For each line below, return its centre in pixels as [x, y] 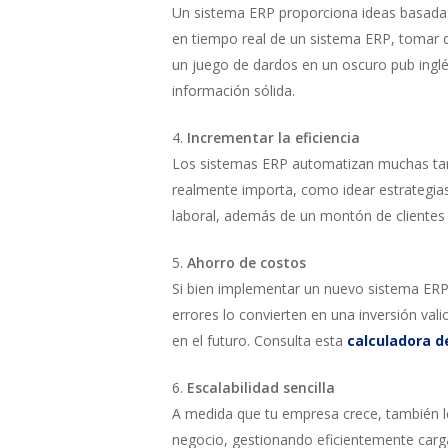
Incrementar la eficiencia [273, 137]
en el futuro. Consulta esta [259, 340]
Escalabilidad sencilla [259, 387]
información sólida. [233, 90]
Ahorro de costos [244, 262]
